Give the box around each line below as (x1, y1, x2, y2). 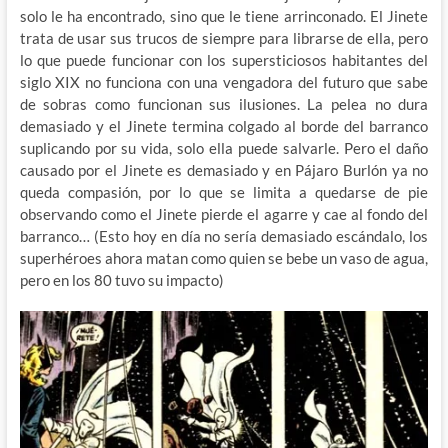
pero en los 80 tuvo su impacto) (19, 271, 224, 290)
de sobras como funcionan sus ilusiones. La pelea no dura (19, 95, 429, 114)
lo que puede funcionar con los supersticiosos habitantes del (19, 51, 429, 70)
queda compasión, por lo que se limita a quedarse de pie (19, 183, 429, 202)
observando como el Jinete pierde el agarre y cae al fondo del (19, 205, 429, 224)
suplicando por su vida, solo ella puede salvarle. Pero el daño (19, 139, 429, 158)
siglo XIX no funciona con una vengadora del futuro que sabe (19, 73, 429, 92)
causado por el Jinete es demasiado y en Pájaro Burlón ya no (19, 161, 429, 180)
